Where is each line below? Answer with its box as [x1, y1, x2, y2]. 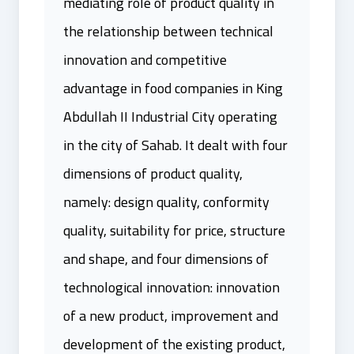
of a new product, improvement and [63, 303, 278, 329]
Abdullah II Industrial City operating [63, 104, 277, 130]
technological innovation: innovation [63, 274, 280, 300]
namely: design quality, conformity [63, 189, 269, 215]
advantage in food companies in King [63, 75, 283, 101]
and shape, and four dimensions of [63, 246, 269, 272]
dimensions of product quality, [63, 160, 243, 186]
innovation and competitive [63, 47, 227, 73]
